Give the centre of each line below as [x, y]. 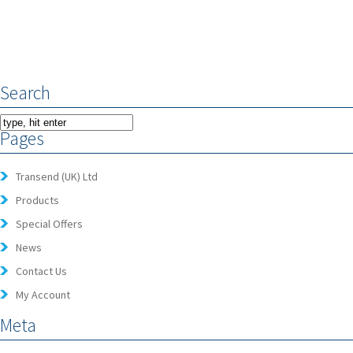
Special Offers [49, 224]
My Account [43, 295]
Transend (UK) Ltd [57, 176]
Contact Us [41, 271]
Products [37, 200]
